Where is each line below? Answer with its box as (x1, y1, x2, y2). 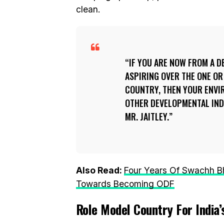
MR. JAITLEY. (125, 110, 169, 123)
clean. (76, 4, 100, 14)
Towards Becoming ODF (76, 178, 174, 189)
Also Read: (76, 165, 124, 175)
